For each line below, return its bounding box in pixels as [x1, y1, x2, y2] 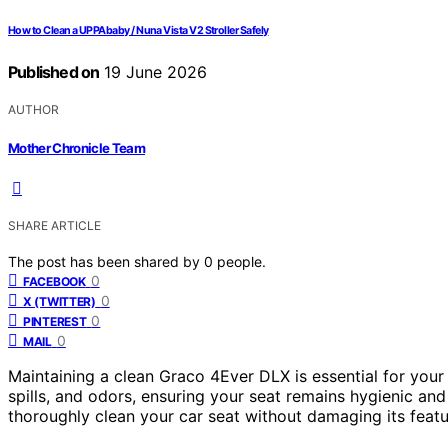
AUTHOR [8, 102, 59, 118]
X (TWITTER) [23, 293, 96, 309]
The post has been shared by [8, 252, 204, 270]
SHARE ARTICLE [8, 217, 101, 233]
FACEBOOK [23, 273, 86, 289]
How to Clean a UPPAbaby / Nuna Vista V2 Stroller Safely [8, 24, 269, 38]
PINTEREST [23, 313, 87, 329]
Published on [8, 62, 100, 83]
